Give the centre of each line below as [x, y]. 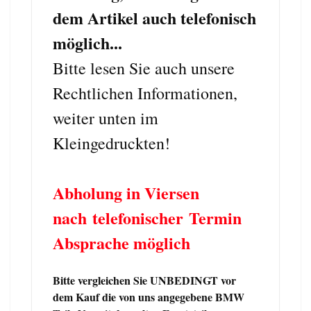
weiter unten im [106, 118]
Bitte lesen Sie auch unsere [144, 68]
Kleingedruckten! [111, 143]
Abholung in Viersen [126, 192]
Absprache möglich [121, 242]
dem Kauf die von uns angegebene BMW [149, 296]
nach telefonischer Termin [147, 217]
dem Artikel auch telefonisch [154, 17]
